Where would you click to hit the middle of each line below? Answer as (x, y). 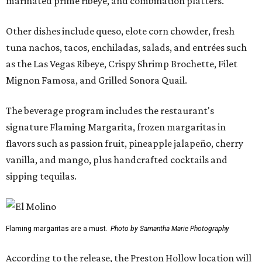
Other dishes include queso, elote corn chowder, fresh (120, 31)
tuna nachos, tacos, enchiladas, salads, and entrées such (126, 47)
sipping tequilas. (41, 176)
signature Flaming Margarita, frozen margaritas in (116, 127)
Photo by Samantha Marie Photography (170, 228)
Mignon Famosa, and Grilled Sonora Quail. (96, 80)
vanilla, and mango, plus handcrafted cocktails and (117, 159)
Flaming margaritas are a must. (57, 228)
